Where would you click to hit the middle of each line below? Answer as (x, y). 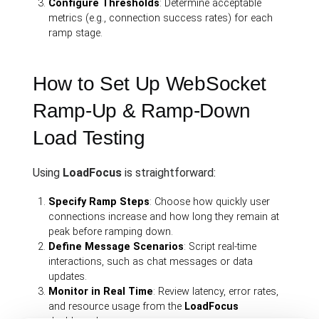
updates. (68, 276)
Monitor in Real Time (101, 291)
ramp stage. (76, 33)
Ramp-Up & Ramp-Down (142, 110)
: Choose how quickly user (210, 202)
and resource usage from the (117, 306)
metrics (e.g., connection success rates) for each (161, 18)
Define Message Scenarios (116, 246)
